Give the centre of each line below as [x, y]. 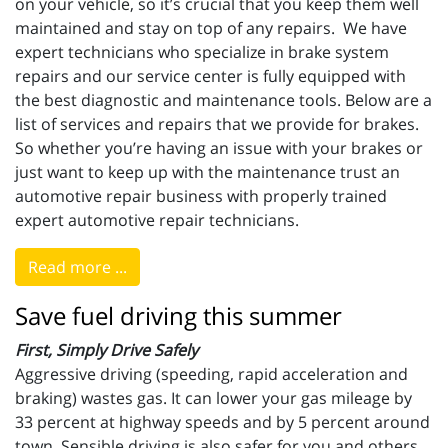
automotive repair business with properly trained [201, 196]
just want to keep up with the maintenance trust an [207, 172]
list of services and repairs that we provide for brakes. [217, 124]
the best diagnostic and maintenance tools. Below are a [223, 100]
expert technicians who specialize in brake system [202, 52]
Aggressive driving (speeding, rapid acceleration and [211, 374]
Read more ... [77, 267]
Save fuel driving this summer [178, 316]
